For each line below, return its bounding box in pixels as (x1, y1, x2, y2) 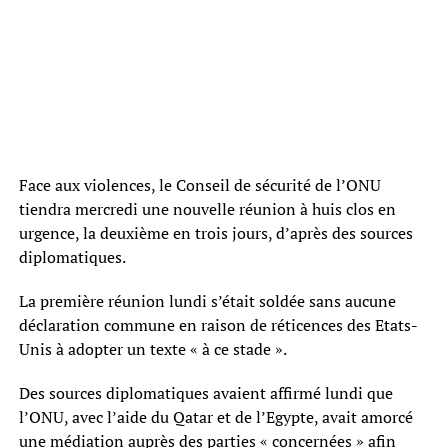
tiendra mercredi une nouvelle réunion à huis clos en (18, 197, 396, 220)
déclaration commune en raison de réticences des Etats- (18, 313, 418, 336)
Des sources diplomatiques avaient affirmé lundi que (18, 381, 393, 404)
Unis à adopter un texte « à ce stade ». (18, 337, 287, 360)
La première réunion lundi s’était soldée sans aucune (18, 289, 396, 312)
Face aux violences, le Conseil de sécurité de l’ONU (18, 173, 381, 196)
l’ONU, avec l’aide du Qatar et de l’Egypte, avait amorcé (18, 405, 413, 428)
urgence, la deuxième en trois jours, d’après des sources (18, 221, 413, 244)
